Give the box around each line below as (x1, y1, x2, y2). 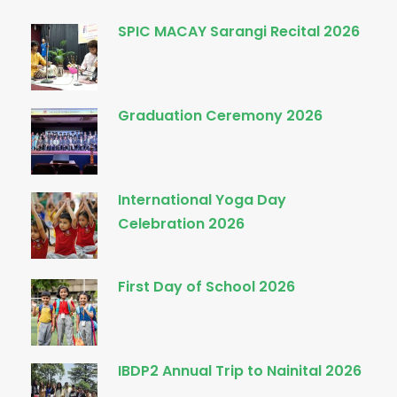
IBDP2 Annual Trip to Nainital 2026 (118, 361, 362, 382)
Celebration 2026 (118, 214, 245, 235)
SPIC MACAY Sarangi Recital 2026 (118, 21, 360, 43)
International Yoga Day (118, 190, 286, 211)
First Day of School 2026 (118, 276, 295, 298)
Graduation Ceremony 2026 (118, 105, 323, 127)
